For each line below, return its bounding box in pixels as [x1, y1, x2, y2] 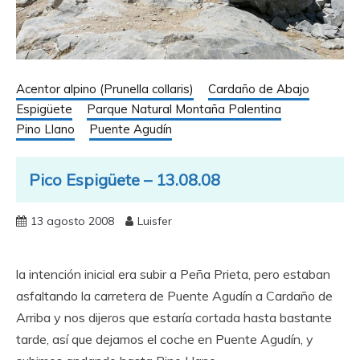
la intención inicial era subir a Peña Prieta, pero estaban [16, 266, 330, 282]
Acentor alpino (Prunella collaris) [16, 81, 194, 96]
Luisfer [137, 214, 172, 228]
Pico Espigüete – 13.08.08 [29, 170, 220, 190]
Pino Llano [16, 121, 75, 137]
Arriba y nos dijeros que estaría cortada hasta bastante [16, 309, 332, 325]
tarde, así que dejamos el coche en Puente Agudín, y [16, 331, 313, 347]
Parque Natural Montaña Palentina [87, 101, 281, 117]
